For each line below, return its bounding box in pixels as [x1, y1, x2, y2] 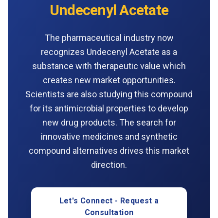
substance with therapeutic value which [32, 60, 186, 71]
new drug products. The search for [42, 117, 176, 127]
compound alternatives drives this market [29, 145, 189, 156]
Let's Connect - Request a [59, 196, 159, 205]
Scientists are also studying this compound [25, 89, 193, 99]
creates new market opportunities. [42, 74, 176, 85]
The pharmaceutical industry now [44, 32, 174, 43]
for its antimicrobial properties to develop [30, 103, 188, 113]
